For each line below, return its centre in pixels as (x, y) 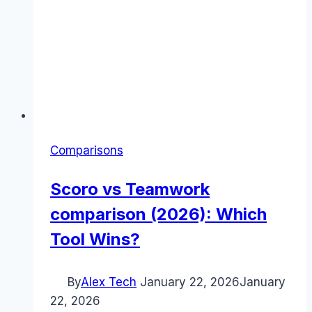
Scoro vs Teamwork (130, 189)
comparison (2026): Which (158, 214)
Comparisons (87, 151)
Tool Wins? (95, 240)
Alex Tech (109, 282)
